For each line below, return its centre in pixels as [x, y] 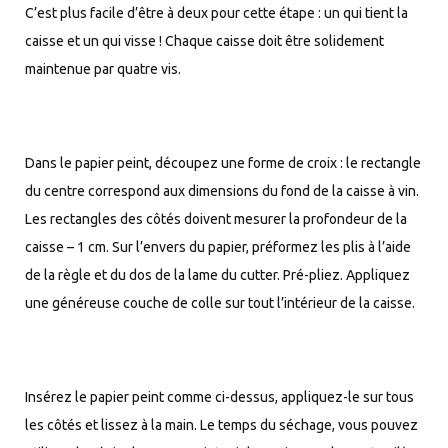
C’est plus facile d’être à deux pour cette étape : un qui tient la [216, 12]
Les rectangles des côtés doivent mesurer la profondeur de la [216, 218]
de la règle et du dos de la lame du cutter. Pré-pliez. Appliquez [217, 274]
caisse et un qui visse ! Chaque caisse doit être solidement [204, 40]
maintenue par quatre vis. [103, 68]
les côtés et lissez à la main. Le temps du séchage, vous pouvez [221, 424]
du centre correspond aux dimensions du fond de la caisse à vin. [222, 190]
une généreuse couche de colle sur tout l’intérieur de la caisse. [220, 302]
